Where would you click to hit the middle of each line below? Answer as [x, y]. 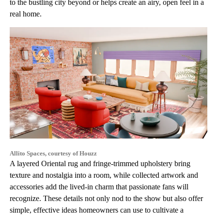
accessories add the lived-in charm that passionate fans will [99, 186]
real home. [26, 14]
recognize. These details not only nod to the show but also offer [106, 198]
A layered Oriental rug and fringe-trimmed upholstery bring [100, 163]
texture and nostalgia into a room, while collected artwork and [104, 175]
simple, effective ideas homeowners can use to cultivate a [97, 210]
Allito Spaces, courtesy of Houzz [53, 153]
